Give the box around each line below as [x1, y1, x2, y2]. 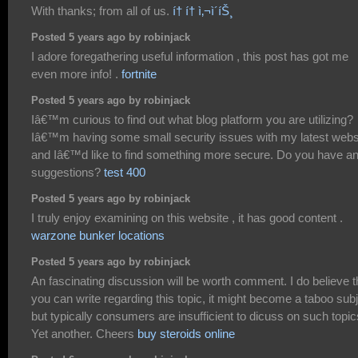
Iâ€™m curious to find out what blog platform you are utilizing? [31, 112, 353, 126]
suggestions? [31, 165, 104, 179]
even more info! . [31, 66, 121, 81]
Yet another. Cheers [31, 326, 137, 340]
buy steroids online [137, 326, 235, 340]
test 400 [104, 165, 145, 179]
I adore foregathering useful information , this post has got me [31, 49, 348, 63]
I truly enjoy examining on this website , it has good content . [31, 210, 343, 225]
